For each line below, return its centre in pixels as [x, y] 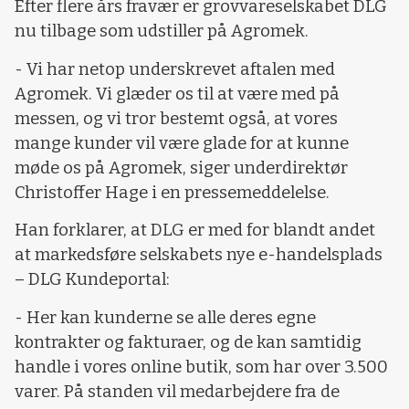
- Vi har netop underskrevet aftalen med [175, 69]
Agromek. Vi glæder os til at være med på [177, 94]
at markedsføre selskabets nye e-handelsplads [199, 255]
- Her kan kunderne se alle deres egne [165, 317]
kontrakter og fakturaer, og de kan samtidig [188, 342]
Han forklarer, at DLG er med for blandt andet [195, 231]
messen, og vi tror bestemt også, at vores [176, 118]
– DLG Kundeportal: [92, 280]
